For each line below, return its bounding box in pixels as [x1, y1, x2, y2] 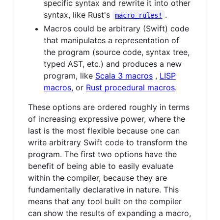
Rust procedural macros [86, 82, 175, 92]
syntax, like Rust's [44, 9, 112, 20]
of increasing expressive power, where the [28, 113, 185, 124]
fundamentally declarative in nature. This [28, 184, 179, 194]
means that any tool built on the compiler [28, 196, 182, 206]
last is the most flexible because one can [28, 125, 180, 136]
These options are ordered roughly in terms [28, 102, 190, 112]
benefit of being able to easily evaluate [28, 161, 173, 171]
